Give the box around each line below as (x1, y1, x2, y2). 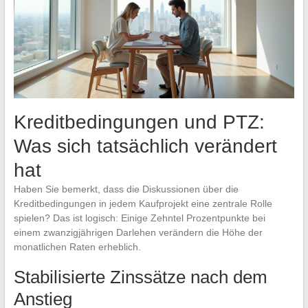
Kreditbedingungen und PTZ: (13, 111, 265, 133)
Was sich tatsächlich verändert (13, 135, 277, 157)
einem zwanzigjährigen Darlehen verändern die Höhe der (13, 227, 263, 239)
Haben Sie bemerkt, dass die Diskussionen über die (13, 184, 239, 195)
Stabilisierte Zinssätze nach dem (13, 267, 267, 288)
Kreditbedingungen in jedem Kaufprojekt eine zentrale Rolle (13, 198, 272, 210)
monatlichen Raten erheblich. (13, 241, 141, 253)
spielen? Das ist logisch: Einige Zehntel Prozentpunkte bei (13, 212, 265, 224)
